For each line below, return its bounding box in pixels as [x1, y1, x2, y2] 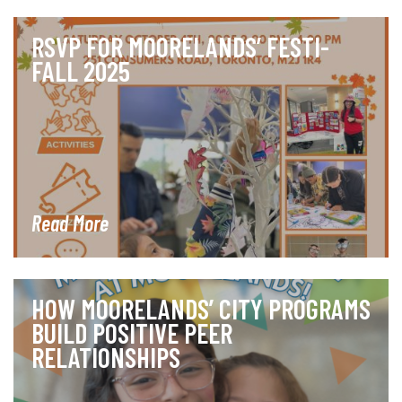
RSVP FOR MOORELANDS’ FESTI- [31, 31, 329, 64]
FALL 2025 [31, 55, 130, 88]
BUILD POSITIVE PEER [31, 316, 232, 349]
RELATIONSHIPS [31, 340, 180, 373]
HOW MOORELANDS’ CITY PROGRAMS [31, 292, 371, 325]
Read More [31, 209, 109, 236]
